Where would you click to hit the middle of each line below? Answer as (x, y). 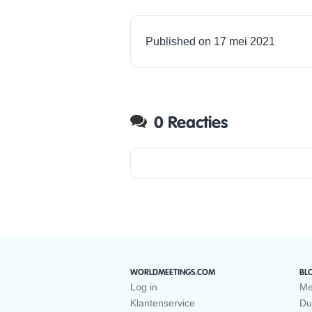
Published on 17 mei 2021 (210, 42)
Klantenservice (163, 303)
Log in (144, 287)
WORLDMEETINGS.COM (173, 273)
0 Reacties (191, 123)
